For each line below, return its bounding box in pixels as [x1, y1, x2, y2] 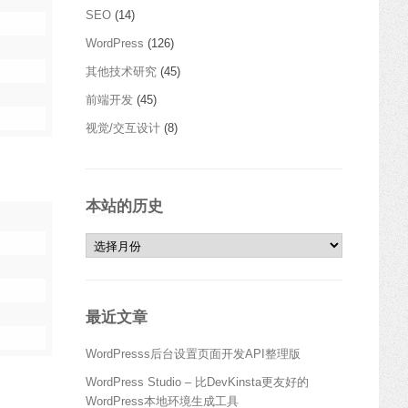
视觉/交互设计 [86, 120, 160, 135]
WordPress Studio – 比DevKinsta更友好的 [86, 374, 309, 389]
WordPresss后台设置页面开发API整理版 [86, 346, 301, 361]
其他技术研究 [86, 64, 157, 78]
